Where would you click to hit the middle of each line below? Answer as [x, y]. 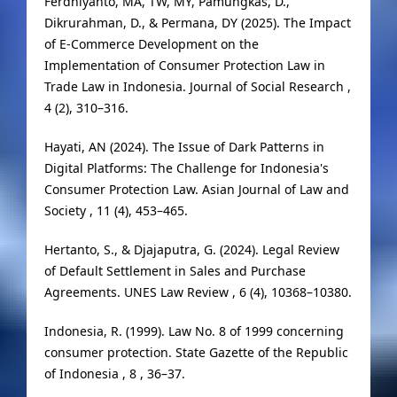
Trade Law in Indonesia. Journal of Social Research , [197, 87]
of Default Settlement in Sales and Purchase [175, 271]
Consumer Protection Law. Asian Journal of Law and [196, 190]
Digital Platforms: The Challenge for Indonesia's [186, 168]
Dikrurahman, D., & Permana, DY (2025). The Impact [197, 23]
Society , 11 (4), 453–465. [116, 211]
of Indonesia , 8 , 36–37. [114, 374]
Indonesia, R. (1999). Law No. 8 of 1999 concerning [194, 331]
